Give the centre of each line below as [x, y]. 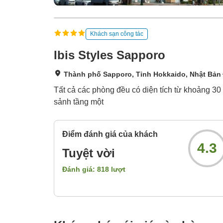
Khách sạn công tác [117, 34]
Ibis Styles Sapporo [110, 55]
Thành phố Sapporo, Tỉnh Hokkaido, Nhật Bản [142, 74]
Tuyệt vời [89, 153]
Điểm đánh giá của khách [110, 134]
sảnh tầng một [79, 102]
